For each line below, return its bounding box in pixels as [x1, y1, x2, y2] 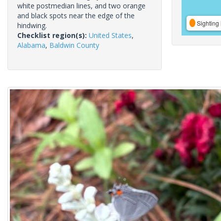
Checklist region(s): [17, 31, 89, 40]
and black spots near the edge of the [17, 11, 135, 20]
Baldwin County [49, 40, 99, 50]
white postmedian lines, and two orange [17, 1, 146, 10]
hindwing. [17, 21, 47, 30]
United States [89, 31, 132, 40]
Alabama [17, 40, 45, 50]
